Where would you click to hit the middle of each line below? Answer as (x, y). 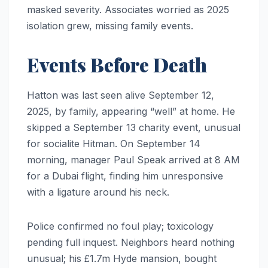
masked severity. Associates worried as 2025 (128, 9)
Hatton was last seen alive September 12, (121, 95)
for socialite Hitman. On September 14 (114, 143)
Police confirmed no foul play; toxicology (120, 226)
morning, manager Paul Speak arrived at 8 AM (133, 159)
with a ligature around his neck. (98, 192)
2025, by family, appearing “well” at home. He (131, 111)
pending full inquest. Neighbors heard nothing (131, 242)
